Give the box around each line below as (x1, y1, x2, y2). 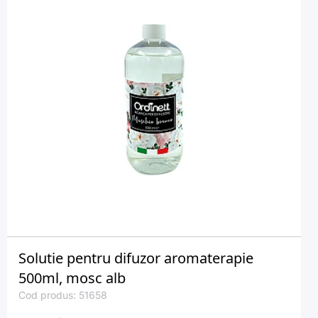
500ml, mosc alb (18, 268, 126, 287)
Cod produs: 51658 (18, 289, 107, 301)
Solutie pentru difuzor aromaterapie (18, 248, 253, 268)
